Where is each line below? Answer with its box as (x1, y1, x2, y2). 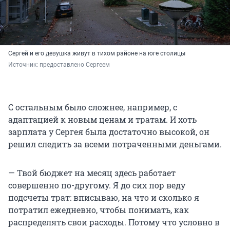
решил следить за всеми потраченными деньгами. (8, 138, 222, 149)
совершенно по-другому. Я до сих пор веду (8, 179, 185, 190)
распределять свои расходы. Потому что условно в (8, 216, 220, 227)
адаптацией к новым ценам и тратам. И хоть (8, 113, 197, 125)
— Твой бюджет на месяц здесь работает (8, 167, 176, 178)
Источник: (8, 61, 40, 68)
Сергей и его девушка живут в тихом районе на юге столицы (8, 49, 185, 57)
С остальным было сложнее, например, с (8, 101, 177, 112)
